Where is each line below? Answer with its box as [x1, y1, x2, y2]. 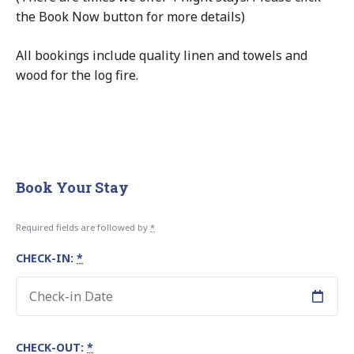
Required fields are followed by [16, 220, 150, 233]
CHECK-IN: [16, 250, 77, 265]
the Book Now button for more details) [16, 7, 245, 25]
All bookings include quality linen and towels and [16, 46, 307, 64]
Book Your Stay [16, 177, 129, 197]
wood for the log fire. [16, 66, 138, 84]
